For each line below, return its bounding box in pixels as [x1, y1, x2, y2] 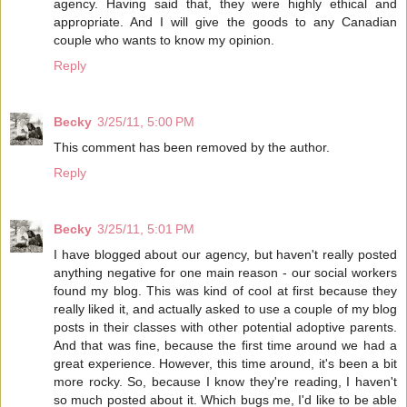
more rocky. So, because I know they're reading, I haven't [54, 374, 397, 390]
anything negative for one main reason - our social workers [54, 265, 397, 281]
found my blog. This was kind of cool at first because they [54, 283, 397, 299]
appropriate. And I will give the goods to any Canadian [54, 15, 397, 30]
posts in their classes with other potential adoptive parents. [54, 320, 397, 335]
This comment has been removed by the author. [54, 140, 330, 155]
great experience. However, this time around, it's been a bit [54, 356, 397, 372]
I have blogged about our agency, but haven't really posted [54, 247, 397, 263]
